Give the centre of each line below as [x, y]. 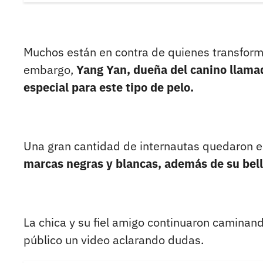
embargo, [50, 70]
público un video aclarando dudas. [114, 240]
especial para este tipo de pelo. [109, 87]
